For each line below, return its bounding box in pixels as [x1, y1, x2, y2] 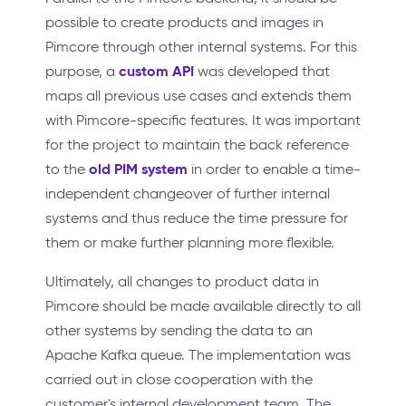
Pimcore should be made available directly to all [45, 297, 361, 315]
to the [45, 160, 89, 179]
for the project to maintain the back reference [45, 136, 349, 154]
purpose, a [45, 63, 119, 81]
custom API [119, 62, 194, 82]
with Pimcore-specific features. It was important [45, 111, 361, 130]
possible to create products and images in [45, 14, 324, 32]
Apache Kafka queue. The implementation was [45, 346, 351, 364]
